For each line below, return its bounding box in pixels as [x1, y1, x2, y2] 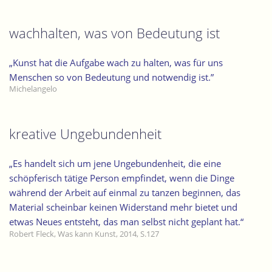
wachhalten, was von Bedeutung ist [9, 24, 220, 43]
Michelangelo [9, 83, 57, 95]
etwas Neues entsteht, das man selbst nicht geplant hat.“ [9, 216, 243, 228]
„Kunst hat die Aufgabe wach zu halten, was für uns [9, 56, 223, 69]
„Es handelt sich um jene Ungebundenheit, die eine [9, 157, 221, 170]
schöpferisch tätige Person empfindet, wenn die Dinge [9, 172, 234, 185]
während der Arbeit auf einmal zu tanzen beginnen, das [9, 186, 240, 199]
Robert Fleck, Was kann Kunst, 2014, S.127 [9, 228, 159, 239]
